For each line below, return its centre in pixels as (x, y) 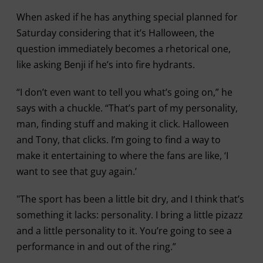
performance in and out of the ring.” (96, 247)
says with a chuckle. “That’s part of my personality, (127, 108)
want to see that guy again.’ (76, 171)
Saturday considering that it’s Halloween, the (115, 33)
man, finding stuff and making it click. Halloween (122, 124)
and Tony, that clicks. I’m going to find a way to (118, 140)
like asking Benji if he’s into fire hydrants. (105, 65)
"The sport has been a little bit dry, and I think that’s (130, 199)
